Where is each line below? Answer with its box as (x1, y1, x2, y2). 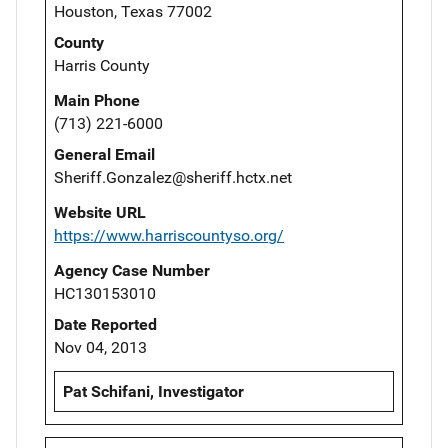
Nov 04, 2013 (54, 338, 147, 357)
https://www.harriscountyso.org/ (54, 226, 284, 245)
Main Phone (54, 91, 140, 110)
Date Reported (54, 315, 157, 334)
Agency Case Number (54, 261, 210, 280)
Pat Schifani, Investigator (63, 382, 244, 401)
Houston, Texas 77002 (54, 2, 212, 21)
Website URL (54, 203, 146, 222)
